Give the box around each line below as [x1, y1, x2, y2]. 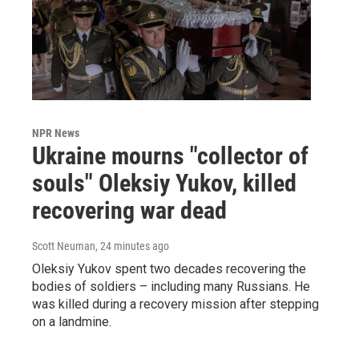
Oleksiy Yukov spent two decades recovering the [32, 260, 306, 276]
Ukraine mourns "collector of [32, 141, 309, 170]
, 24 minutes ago [95, 239, 169, 252]
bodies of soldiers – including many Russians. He [32, 278, 310, 294]
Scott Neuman [32, 239, 95, 252]
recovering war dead [32, 196, 227, 224]
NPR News [32, 126, 79, 139]
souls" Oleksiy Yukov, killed [32, 168, 296, 197]
